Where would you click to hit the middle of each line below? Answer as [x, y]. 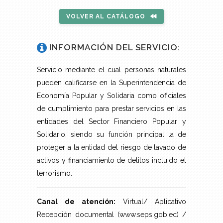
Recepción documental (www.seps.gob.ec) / [111, 215]
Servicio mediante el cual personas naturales [111, 70]
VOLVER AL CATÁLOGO [106, 17]
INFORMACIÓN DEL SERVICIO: [115, 48]
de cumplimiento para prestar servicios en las [111, 109]
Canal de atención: [76, 202]
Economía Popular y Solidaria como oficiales [111, 96]
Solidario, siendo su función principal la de [111, 135]
